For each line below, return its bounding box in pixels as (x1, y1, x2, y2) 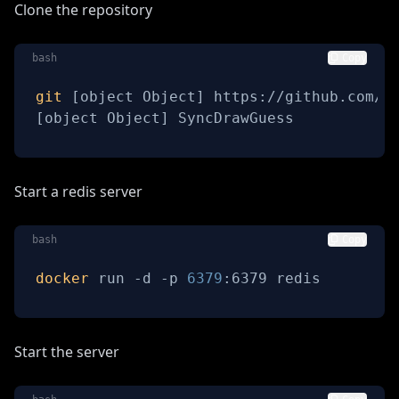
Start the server (14, 341, 119, 362)
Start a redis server (14, 181, 142, 201)
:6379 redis (223, 269, 321, 287)
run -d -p (89, 269, 187, 287)
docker (36, 269, 89, 287)
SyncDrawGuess (169, 109, 294, 126)
